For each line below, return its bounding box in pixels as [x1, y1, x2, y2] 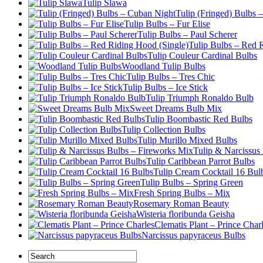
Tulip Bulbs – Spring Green [140, 177, 243, 188]
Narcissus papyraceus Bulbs [141, 230, 245, 241]
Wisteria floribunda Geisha [136, 209, 235, 220]
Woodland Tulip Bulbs [122, 61, 205, 72]
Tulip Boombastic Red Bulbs [145, 114, 252, 124]
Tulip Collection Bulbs [122, 124, 205, 135]
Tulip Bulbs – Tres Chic [126, 72, 215, 82]
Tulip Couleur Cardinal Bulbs [147, 50, 257, 61]
